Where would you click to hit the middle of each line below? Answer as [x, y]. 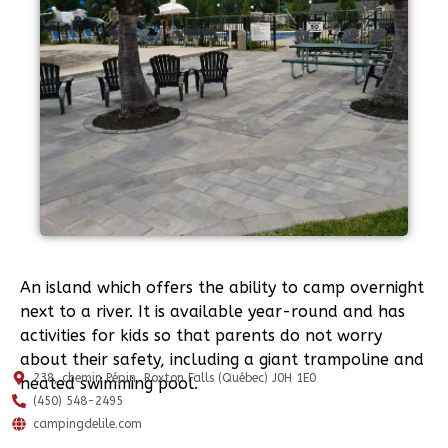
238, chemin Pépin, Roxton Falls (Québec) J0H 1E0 [174, 378]
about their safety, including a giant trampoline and [222, 360]
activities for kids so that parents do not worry [201, 336]
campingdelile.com [87, 424]
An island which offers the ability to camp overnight [222, 288]
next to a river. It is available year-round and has [212, 312]
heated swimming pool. [109, 384]
